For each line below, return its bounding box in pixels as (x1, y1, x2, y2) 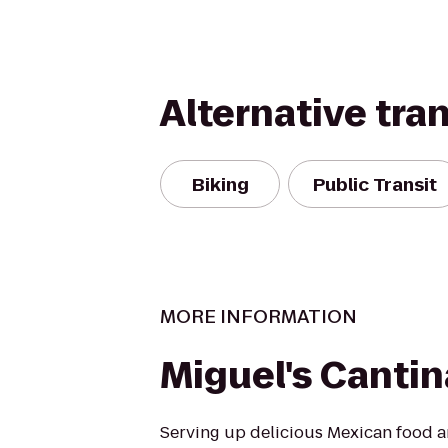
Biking (191, 171, 249, 197)
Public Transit (313, 171, 437, 197)
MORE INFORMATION (160, 304, 357, 329)
